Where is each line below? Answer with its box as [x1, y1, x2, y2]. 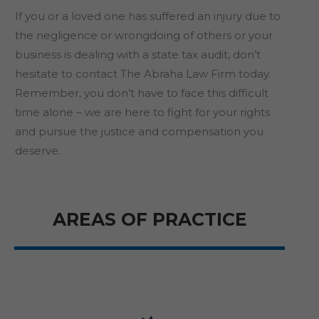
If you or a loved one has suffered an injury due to [15, 9, 281, 23]
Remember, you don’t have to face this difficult [15, 86, 268, 100]
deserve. [15, 144, 61, 157]
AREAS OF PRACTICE [52, 209, 247, 230]
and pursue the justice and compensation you [15, 125, 263, 138]
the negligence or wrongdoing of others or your [15, 28, 273, 42]
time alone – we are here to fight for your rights [15, 105, 270, 119]
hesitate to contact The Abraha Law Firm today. [15, 67, 271, 80]
